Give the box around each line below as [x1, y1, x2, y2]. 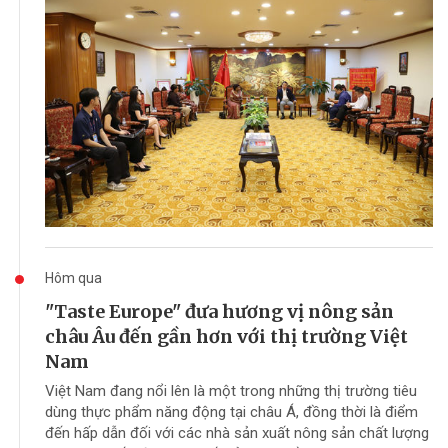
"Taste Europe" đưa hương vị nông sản [45, 300, 394, 324]
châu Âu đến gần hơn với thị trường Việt [45, 325, 408, 349]
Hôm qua [45, 270, 102, 287]
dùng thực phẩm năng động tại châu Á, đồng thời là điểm [45, 403, 418, 422]
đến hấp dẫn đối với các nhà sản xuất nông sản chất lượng [45, 424, 429, 443]
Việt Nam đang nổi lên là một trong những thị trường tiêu [45, 382, 417, 401]
